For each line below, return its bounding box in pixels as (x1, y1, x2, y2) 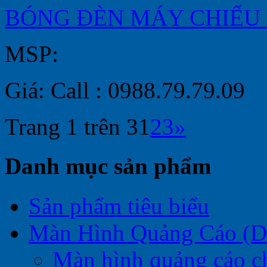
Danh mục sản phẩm (5, 153, 211, 179)
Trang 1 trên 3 (5, 114, 138, 140)
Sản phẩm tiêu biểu (29, 193, 209, 219)
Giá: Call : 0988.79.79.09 (5, 77, 245, 104)
